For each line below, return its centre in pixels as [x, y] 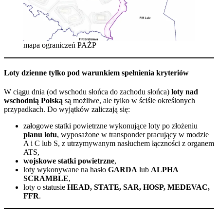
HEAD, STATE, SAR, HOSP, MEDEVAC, [138, 187]
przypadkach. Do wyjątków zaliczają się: [67, 109]
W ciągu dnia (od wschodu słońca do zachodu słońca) [88, 92]
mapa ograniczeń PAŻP [60, 45]
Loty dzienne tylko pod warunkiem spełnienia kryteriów [96, 73]
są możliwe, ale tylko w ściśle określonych [129, 101]
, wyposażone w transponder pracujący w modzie [133, 135]
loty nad [185, 92]
